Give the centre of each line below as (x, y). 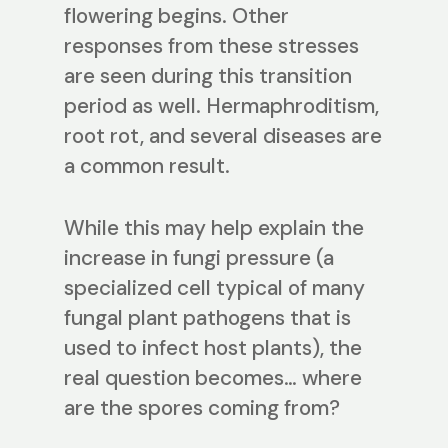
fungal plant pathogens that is (207, 317)
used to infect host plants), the (213, 347)
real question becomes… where (213, 377)
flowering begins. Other (176, 16)
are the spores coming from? (202, 407)
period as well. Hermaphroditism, (221, 106)
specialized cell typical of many (214, 287)
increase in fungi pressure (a (199, 257)
